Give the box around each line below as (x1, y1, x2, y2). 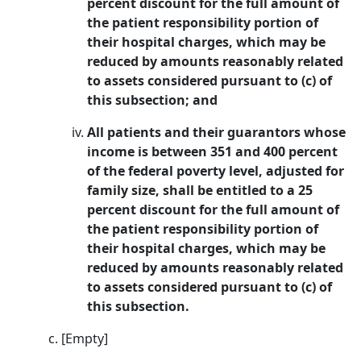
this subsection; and (87, 91, 218, 109)
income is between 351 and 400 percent (87, 143, 338, 160)
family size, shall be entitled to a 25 (87, 181, 313, 199)
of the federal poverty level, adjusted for (87, 162, 344, 180)
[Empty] (61, 330, 108, 347)
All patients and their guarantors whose (87, 123, 346, 141)
